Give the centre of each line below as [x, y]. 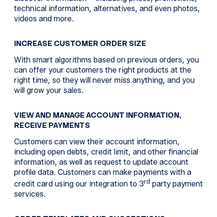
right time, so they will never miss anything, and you [104, 80]
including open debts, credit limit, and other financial [106, 152]
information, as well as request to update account [101, 162]
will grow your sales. [48, 90]
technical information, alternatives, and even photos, [107, 8]
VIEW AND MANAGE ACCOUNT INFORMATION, [97, 115]
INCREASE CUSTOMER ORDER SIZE [80, 43]
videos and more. [44, 19]
